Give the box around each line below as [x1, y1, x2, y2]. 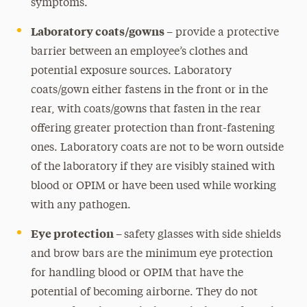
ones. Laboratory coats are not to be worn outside [30, 143, 284, 153]
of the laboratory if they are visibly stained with [30, 162, 275, 173]
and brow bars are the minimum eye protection [30, 249, 273, 260]
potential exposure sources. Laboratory [30, 66, 232, 77]
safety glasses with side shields [123, 230, 281, 241]
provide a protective [172, 27, 279, 38]
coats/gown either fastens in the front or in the [30, 85, 268, 96]
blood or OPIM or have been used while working [30, 181, 276, 192]
